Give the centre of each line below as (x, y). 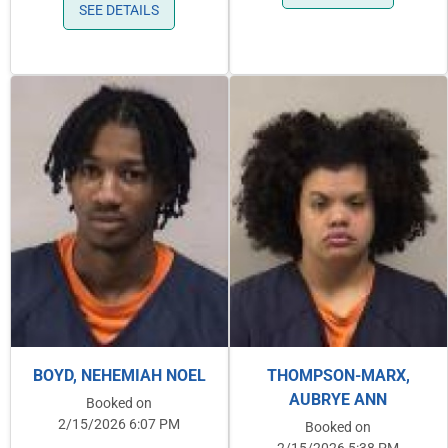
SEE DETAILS (119, 11)
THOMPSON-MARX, (338, 376)
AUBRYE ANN (338, 400)
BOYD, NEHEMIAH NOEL (119, 376)
